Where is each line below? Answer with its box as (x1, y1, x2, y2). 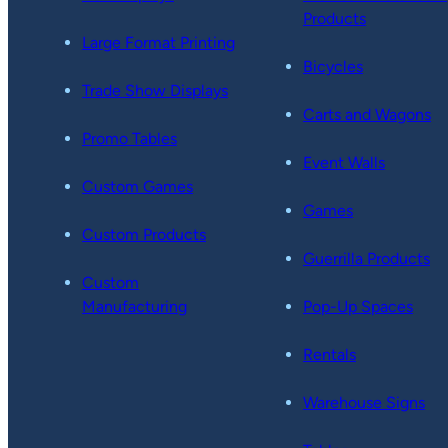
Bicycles (302, 57, 363, 77)
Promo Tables (82, 129, 177, 149)
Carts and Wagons (302, 105, 431, 125)
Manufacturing (82, 297, 187, 317)
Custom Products (82, 225, 206, 245)
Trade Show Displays (82, 81, 228, 101)
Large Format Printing (82, 33, 235, 53)
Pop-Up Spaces (302, 297, 413, 317)
